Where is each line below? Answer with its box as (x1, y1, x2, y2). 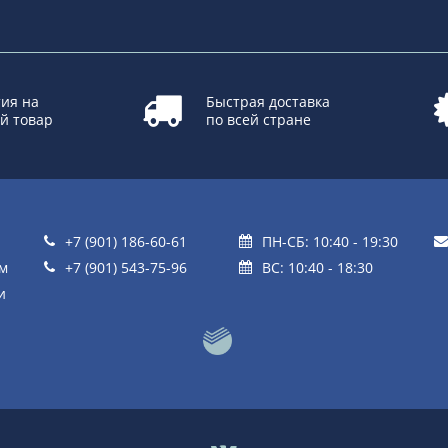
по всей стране (205, 109, 311, 129)
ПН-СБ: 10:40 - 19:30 (262, 231, 398, 251)
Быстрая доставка (205, 91, 330, 111)
